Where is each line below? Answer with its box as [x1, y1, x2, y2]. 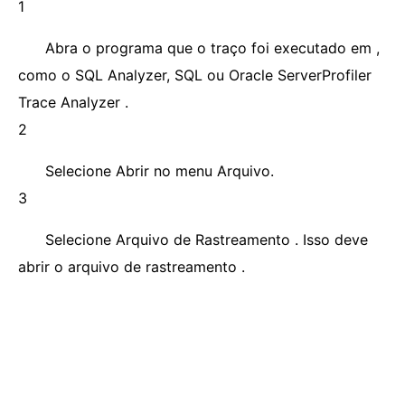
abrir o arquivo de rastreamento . [18, 258, 245, 276]
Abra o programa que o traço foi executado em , [45, 39, 380, 57]
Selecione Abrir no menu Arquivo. [45, 162, 274, 180]
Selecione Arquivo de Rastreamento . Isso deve [45, 231, 368, 249]
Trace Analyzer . [18, 93, 128, 111]
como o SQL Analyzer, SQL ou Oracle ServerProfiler [18, 66, 372, 84]
